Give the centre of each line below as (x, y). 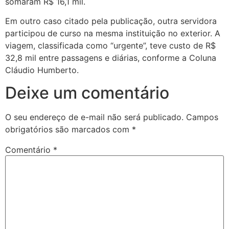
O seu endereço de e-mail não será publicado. (94, 117)
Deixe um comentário (87, 93)
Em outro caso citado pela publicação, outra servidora (111, 21)
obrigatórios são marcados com (68, 130)
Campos (202, 117)
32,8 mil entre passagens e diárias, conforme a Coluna (111, 58)
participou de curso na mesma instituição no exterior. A (113, 33)
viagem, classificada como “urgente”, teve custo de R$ (110, 45)
